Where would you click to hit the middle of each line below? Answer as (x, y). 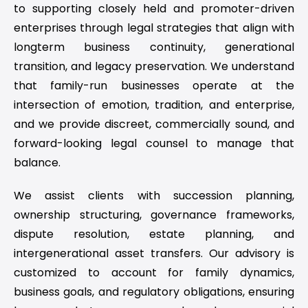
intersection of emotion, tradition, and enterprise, (154, 105)
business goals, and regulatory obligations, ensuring (154, 292)
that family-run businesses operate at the (154, 86)
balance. (37, 163)
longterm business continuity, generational (154, 47)
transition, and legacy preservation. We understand (154, 67)
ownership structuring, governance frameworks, (154, 215)
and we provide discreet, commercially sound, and (154, 124)
